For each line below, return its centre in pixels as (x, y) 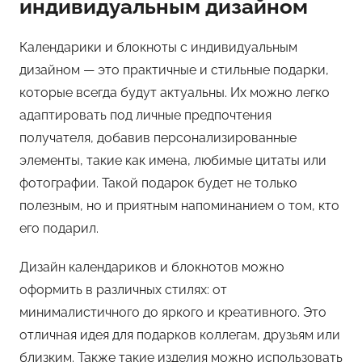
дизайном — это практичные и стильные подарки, (174, 70)
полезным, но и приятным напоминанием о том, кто (179, 206)
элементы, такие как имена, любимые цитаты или (173, 160)
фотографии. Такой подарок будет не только (158, 183)
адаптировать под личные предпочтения (145, 115)
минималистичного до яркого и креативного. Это (173, 312)
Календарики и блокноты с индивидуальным (158, 47)
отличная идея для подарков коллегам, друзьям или (180, 335)
